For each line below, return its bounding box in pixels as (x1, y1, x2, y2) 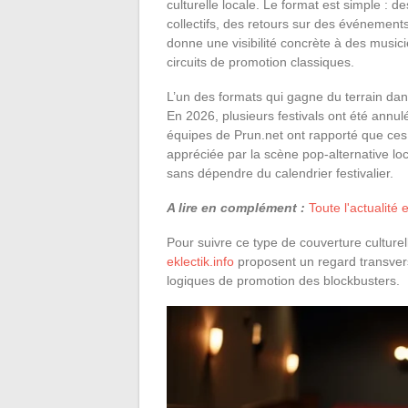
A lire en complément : (167, 199, 305, 215)
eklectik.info (167, 253, 234, 269)
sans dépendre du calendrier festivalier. (167, 165, 393, 180)
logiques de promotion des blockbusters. (167, 272, 400, 288)
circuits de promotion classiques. (167, 54, 354, 69)
